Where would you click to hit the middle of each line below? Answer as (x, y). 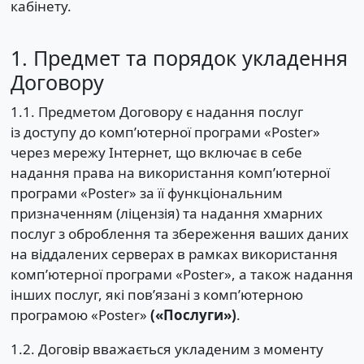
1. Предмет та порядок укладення (179, 58)
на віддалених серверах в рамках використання (174, 253)
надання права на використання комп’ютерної (170, 172)
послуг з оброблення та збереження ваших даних (179, 233)
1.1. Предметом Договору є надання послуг (156, 111)
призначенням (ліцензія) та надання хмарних (166, 213)
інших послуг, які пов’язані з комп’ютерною (156, 294)
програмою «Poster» (80, 314)
